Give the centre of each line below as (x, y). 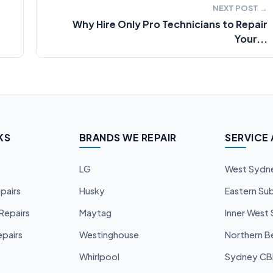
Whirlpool (99, 257)
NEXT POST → (240, 8)
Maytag (95, 213)
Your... (251, 39)
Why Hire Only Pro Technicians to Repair (170, 24)
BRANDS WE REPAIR (128, 137)
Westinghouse (109, 235)
